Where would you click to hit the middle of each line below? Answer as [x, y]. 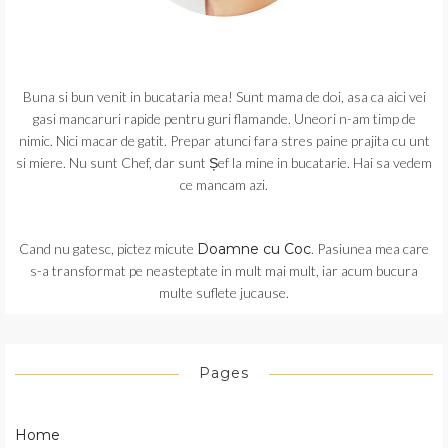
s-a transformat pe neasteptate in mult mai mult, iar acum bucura [224, 271]
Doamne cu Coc [254, 249]
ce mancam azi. [224, 185]
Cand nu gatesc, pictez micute [108, 249]
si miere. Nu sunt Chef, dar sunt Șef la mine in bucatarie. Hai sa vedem [224, 163]
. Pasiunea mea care [370, 249]
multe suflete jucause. [224, 293]
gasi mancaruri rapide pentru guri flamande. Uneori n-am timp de [224, 119]
